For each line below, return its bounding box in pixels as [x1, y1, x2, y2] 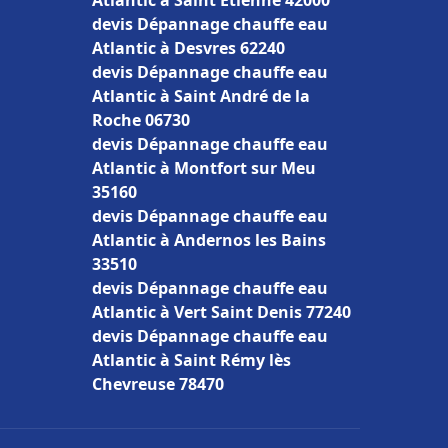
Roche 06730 [92, 109, 190, 131]
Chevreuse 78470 [92, 373, 224, 395]
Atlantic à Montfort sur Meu [92, 157, 316, 179]
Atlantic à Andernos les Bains [92, 229, 326, 251]
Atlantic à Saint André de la [92, 85, 310, 107]
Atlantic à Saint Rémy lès [92, 349, 291, 371]
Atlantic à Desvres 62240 [92, 37, 285, 59]
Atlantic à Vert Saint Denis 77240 [92, 301, 351, 323]
